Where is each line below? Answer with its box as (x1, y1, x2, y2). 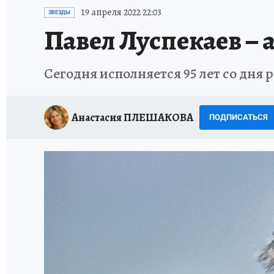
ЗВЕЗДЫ (48, 9, 70, 15)
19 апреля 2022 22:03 (81, 6, 161, 19)
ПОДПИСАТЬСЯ (209, 113, 268, 122)
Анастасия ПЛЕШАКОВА (72, 109, 193, 125)
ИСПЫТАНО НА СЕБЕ (106, 2, 183, 13)
